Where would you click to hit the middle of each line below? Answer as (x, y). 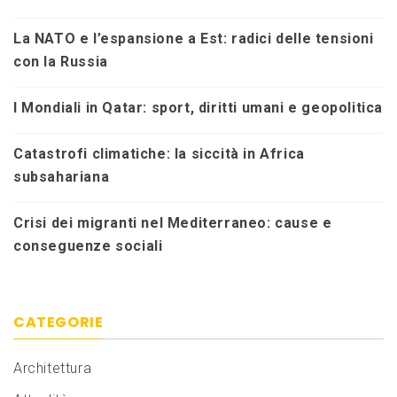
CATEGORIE (58, 322)
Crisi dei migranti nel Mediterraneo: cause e (173, 222)
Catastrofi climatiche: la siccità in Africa (159, 153)
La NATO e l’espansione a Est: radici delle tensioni (194, 38)
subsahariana (62, 176)
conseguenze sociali (88, 245)
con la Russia (61, 61)
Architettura (53, 368)
